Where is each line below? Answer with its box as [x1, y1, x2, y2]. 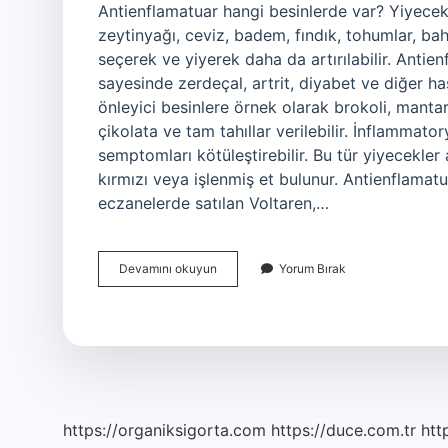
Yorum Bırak [279, 261, 346, 276]
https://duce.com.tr [271, 420, 416, 440]
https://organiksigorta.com [63, 420, 266, 440]
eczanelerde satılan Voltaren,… [98, 193, 329, 213]
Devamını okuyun [119, 261, 217, 276]
